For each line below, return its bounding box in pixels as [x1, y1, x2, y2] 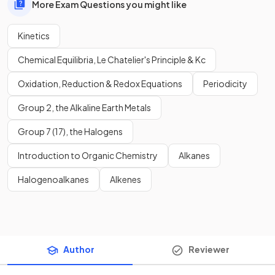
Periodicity [203, 78, 247, 90]
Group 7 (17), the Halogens [18, 126, 123, 137]
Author [63, 244, 95, 255]
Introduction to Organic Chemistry [18, 150, 158, 161]
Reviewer [188, 244, 230, 255]
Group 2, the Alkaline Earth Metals [18, 102, 151, 114]
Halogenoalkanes [18, 174, 89, 185]
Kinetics [18, 30, 50, 42]
